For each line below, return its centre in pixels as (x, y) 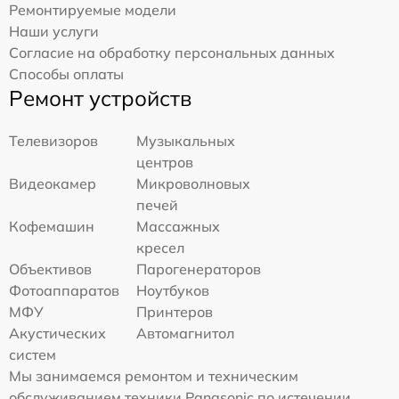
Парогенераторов (199, 269)
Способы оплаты (66, 74)
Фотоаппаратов (64, 291)
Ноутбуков (173, 291)
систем (33, 355)
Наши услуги (54, 32)
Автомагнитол (186, 334)
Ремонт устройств (100, 98)
